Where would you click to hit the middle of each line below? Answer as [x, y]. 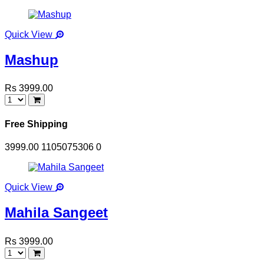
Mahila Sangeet [56, 212]
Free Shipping [36, 124]
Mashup [32, 60]
